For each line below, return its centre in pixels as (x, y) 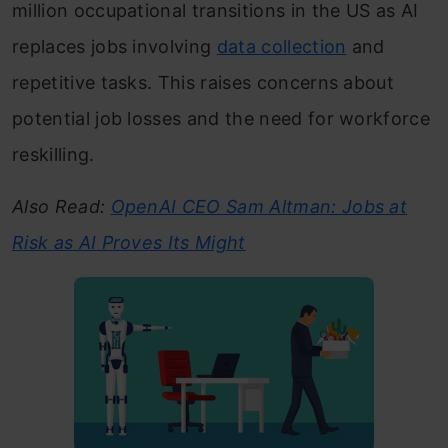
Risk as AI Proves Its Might (129, 242)
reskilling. (53, 154)
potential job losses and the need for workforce (221, 118)
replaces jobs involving (114, 46)
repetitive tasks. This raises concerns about (203, 82)
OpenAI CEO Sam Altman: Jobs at (259, 206)
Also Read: (61, 206)
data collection (281, 46)
